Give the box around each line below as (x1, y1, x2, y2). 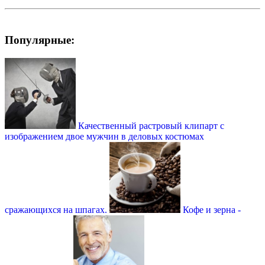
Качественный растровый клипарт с (78, 120, 224, 131)
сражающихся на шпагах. (5, 204, 107, 215)
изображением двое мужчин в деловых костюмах (5, 131, 204, 141)
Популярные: (5, 34, 75, 47)
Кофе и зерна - (183, 204, 241, 215)
